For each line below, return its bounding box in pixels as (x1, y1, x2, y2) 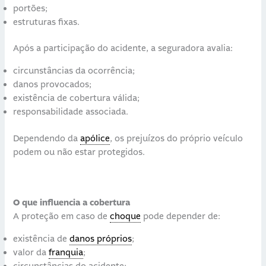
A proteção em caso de (13, 211, 110, 223)
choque (110, 211, 141, 223)
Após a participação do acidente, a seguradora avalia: (13, 43, 233, 55)
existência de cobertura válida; (13, 93, 140, 104)
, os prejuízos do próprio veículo (110, 132, 243, 144)
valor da (13, 247, 49, 259)
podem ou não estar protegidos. (13, 146, 145, 158)
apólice (80, 132, 110, 144)
